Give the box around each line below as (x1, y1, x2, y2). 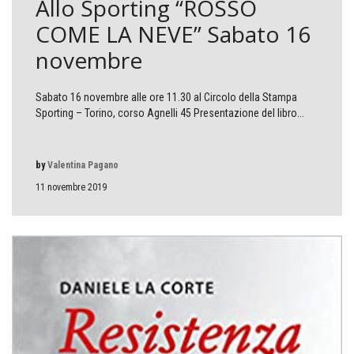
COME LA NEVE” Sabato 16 (36, 19, 311, 50)
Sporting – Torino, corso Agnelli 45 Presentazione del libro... (36, 107, 304, 120)
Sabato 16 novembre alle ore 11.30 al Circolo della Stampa (36, 91, 297, 104)
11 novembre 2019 (36, 182, 107, 194)
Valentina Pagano (47, 160, 119, 171)
